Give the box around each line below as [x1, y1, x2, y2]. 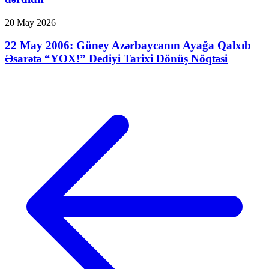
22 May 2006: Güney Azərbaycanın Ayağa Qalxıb [5, 39, 251, 52]
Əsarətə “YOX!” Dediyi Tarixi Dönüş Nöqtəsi [5, 52, 228, 65]
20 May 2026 [5, 17, 56, 28]
